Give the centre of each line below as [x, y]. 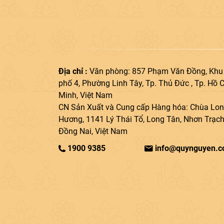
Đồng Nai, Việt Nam [93, 131]
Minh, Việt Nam [85, 95]
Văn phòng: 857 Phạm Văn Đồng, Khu [156, 71]
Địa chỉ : [74, 71]
